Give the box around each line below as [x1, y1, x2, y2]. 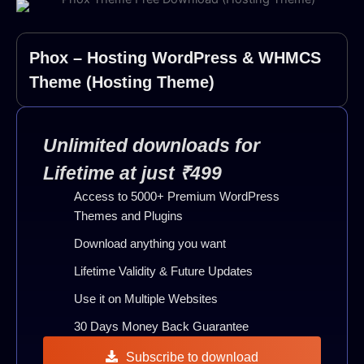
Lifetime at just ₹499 [43, 162, 222, 184]
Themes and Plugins [73, 210, 183, 223]
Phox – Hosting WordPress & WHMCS [29, 49, 321, 67]
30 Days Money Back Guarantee [73, 320, 249, 334]
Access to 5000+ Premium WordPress [73, 190, 279, 204]
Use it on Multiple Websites [73, 292, 218, 306]
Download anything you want [73, 237, 226, 251]
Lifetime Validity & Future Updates [73, 265, 253, 279]
